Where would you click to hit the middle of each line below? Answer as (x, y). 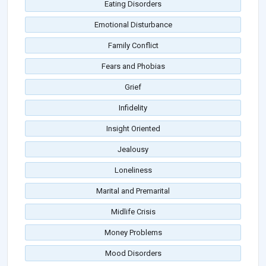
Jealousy (133, 150)
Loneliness (133, 170)
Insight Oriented (133, 129)
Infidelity (133, 108)
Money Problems (133, 233)
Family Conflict (133, 46)
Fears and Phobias (133, 66)
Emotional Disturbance (133, 25)
